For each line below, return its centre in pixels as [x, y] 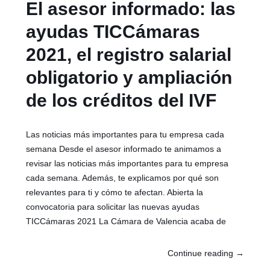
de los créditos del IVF [121, 101]
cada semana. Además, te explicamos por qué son [123, 178]
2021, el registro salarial [129, 55]
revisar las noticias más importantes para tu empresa [127, 164]
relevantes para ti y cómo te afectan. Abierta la [115, 193]
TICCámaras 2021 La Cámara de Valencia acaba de [126, 221]
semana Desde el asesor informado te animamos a [124, 149]
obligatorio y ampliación [129, 78]
